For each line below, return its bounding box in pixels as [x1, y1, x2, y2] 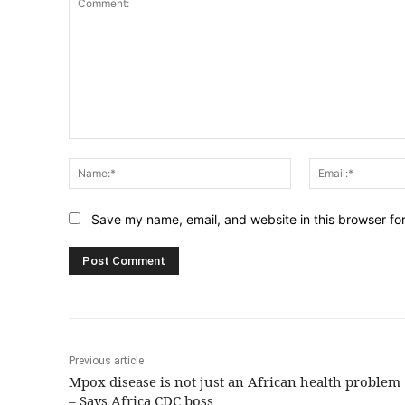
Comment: [68, 139, 128, 155]
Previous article [69, 354, 144, 368]
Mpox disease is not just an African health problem [69, 372, 400, 391]
